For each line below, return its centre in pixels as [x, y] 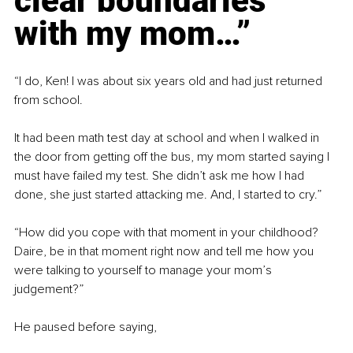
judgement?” [49, 290]
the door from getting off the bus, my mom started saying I [173, 157]
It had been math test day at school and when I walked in [168, 138]
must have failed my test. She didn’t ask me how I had [161, 176]
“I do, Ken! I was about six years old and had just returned [170, 82]
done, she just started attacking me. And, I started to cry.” [168, 195]
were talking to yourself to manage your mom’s [145, 271]
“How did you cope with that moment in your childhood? [168, 233]
